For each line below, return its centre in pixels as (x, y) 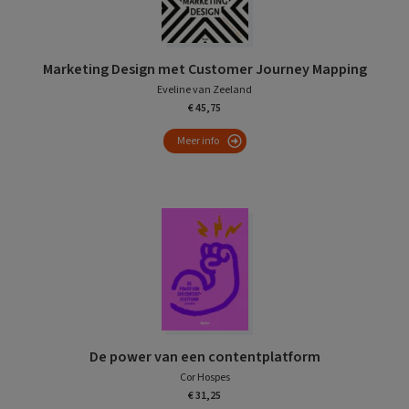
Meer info (198, 141)
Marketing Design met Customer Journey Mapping (204, 69)
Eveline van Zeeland (204, 89)
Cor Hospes (204, 377)
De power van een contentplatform (204, 357)
